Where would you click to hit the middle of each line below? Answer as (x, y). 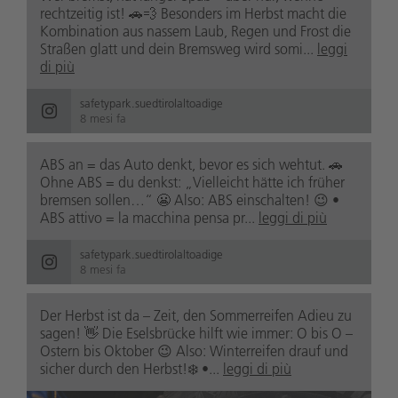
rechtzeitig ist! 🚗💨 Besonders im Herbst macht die (193, 13)
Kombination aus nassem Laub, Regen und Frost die (195, 31)
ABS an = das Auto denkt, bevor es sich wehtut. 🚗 (191, 164)
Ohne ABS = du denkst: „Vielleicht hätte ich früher (192, 182)
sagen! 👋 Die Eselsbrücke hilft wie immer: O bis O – (196, 333)
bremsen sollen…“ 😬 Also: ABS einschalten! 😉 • (190, 199)
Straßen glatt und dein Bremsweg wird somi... (179, 48)
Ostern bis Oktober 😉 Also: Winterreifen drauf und (194, 350)
